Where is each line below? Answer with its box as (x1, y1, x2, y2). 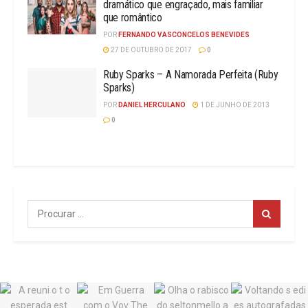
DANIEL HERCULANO (118, 101, 186, 109)
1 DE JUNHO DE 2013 (199, 101, 269, 109)
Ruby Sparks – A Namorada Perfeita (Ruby (103, 68, 278, 81)
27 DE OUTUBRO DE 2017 (109, 46, 192, 54)
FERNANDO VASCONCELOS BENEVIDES (118, 31, 250, 38)
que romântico (103, 11, 162, 24)
